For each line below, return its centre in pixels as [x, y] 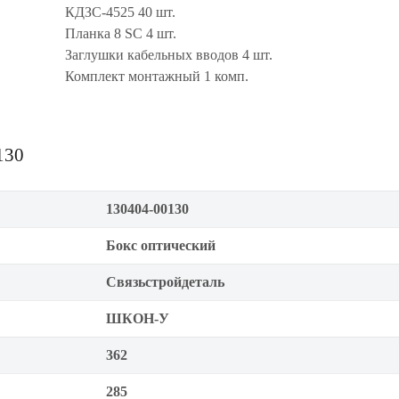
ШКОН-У [138, 318]
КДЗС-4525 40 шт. [120, 12]
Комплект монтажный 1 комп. [157, 76]
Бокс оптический [161, 245]
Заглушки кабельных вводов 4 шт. [169, 55]
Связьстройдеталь [165, 282]
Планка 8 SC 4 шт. [121, 33]
